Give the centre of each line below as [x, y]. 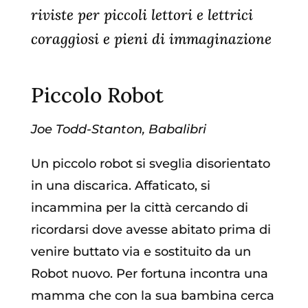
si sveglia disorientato [203, 164]
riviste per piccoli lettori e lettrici [142, 15]
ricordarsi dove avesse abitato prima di [151, 230]
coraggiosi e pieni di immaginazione [151, 39]
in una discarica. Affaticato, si [120, 186]
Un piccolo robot [81, 164]
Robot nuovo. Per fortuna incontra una [149, 274]
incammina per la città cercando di [139, 208]
